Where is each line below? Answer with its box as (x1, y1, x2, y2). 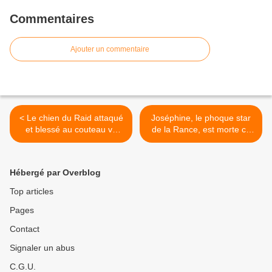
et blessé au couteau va (25, 124, 117, 135)
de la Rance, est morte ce (151, 124, 251, 135)
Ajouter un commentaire (70, 45, 149, 54)
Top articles (10, 186, 53, 197)
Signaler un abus (10, 243, 75, 253)
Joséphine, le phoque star (151, 113, 251, 123)
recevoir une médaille (30, 136, 112, 146)
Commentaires (10, 12, 94, 26)
